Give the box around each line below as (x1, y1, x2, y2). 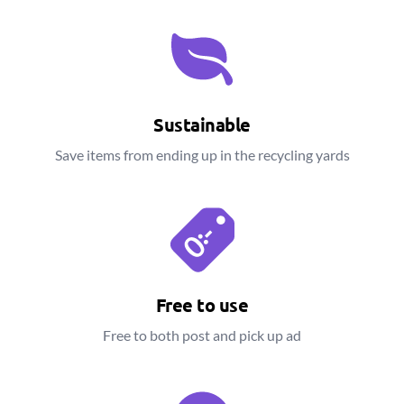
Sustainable (153, 113, 251, 136)
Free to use (155, 293, 249, 317)
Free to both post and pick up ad (103, 326, 301, 344)
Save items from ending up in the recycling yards (54, 146, 350, 163)
